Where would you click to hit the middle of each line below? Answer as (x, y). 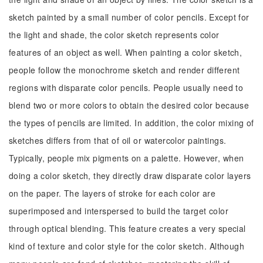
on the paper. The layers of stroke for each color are (112, 193)
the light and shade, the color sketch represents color (114, 35)
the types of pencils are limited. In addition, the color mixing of (131, 123)
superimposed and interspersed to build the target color (119, 211)
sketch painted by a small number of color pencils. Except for (129, 17)
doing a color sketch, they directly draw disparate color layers (130, 176)
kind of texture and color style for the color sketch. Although (127, 246)
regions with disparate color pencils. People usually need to (126, 87)
